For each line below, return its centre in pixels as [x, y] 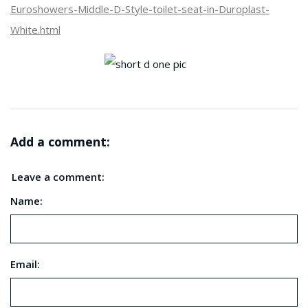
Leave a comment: [58, 176]
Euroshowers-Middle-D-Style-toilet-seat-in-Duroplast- [140, 9]
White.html [35, 30]
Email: [25, 264]
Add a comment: [60, 142]
